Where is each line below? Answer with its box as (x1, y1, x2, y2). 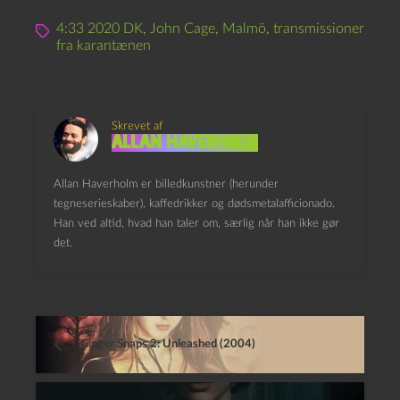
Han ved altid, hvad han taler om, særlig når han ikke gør (54, 217, 339, 229)
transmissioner (273, 21, 364, 36)
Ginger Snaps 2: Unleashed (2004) (80, 337, 255, 350)
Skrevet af (112, 120, 162, 132)
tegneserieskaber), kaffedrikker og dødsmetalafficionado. (54, 197, 335, 210)
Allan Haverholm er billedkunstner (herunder (54, 178, 279, 190)
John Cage (150, 21, 215, 36)
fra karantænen (56, 37, 151, 53)
